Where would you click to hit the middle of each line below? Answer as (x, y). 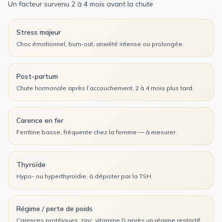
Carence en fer (40, 120)
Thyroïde (31, 164)
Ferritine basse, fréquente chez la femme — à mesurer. (97, 132)
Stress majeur (39, 32)
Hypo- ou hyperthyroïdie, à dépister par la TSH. (84, 176)
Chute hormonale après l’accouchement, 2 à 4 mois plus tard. (105, 88)
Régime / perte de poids (55, 208)
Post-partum (37, 76)
